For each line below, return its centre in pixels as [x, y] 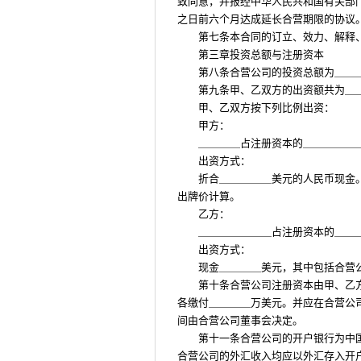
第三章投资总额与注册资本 [261, 54]
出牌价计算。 [209, 196]
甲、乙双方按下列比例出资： [266, 108]
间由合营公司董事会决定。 [240, 320]
